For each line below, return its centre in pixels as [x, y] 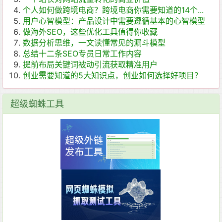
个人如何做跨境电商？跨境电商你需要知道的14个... [113, 10]
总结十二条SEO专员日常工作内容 [82, 54]
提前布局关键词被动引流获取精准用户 [90, 64]
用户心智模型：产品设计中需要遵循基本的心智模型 [114, 21]
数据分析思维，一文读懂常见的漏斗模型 [94, 43]
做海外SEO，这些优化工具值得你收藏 [90, 32]
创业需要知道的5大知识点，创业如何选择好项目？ [112, 75]
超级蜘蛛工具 [37, 104]
